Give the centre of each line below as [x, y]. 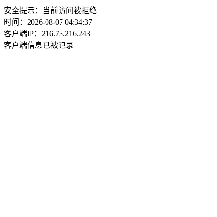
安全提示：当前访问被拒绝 [50, 10]
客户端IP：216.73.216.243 [47, 34]
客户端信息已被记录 [39, 45]
